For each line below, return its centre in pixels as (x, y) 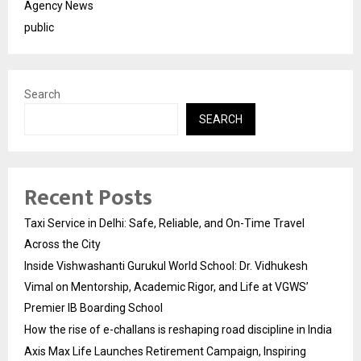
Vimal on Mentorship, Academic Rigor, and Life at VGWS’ (166, 286)
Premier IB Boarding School (93, 307)
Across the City (62, 244)
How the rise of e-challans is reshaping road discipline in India (178, 329)
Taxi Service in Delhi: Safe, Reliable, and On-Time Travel (164, 223)
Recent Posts (88, 197)
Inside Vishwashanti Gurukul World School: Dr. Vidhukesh (166, 266)
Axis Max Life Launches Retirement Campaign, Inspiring (165, 351)
